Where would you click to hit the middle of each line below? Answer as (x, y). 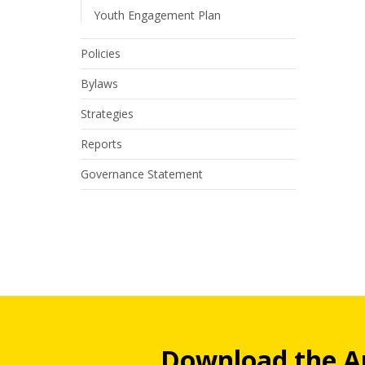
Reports (101, 144)
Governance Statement (142, 174)
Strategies (107, 114)
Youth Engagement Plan (157, 15)
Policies (101, 53)
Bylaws (99, 84)
